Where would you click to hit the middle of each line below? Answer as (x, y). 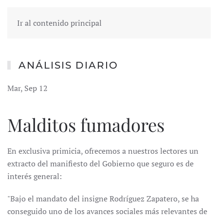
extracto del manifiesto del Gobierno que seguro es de (100, 163)
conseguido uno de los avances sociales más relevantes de (107, 211)
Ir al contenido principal (59, 23)
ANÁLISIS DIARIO (68, 65)
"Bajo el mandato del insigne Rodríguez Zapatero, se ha (103, 199)
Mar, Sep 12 (27, 88)
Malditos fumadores (86, 124)
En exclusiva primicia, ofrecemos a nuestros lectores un (103, 151)
